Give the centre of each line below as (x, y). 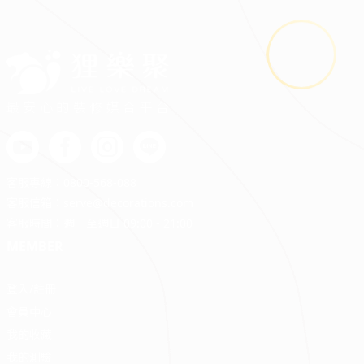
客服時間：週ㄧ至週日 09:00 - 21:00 (100, 223)
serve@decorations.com (128, 203)
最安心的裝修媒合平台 (88, 108)
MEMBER (35, 247)
